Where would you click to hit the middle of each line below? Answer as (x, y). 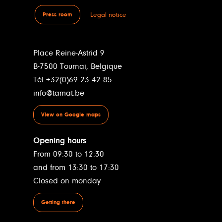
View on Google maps (71, 115)
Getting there (58, 203)
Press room (57, 15)
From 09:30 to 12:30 (68, 154)
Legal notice (108, 15)
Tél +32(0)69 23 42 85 (72, 80)
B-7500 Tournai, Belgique (77, 67)
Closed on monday (67, 181)
